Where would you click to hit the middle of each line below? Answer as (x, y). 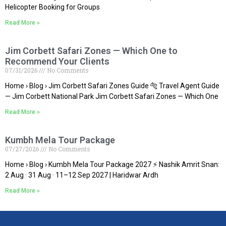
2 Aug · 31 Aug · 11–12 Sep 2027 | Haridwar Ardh (82, 175)
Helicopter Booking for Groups (52, 7)
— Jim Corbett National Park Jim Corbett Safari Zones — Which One (112, 97)
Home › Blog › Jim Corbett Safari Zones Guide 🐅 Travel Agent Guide (112, 86)
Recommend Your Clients (57, 62)
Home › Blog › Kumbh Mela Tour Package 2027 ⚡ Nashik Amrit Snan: (112, 165)
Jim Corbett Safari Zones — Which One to (91, 51)
